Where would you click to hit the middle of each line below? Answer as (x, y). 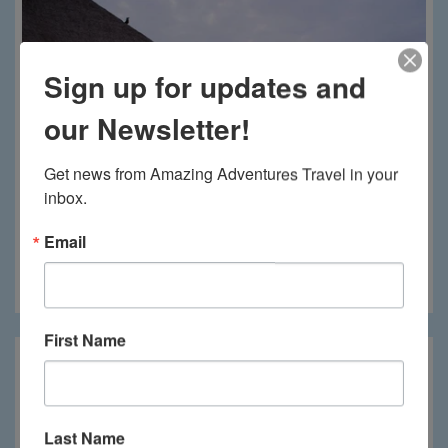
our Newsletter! (147, 129)
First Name (85, 340)
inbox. (65, 198)
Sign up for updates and (205, 87)
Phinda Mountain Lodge (224, 285)
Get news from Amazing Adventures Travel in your (221, 174)
